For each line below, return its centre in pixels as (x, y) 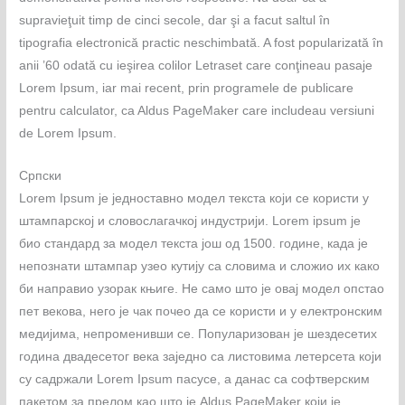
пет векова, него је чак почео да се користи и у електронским (201, 311)
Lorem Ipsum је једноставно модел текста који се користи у (194, 198)
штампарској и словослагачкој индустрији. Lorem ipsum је (190, 221)
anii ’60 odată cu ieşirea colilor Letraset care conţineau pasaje (196, 65)
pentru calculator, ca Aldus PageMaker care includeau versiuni (197, 110)
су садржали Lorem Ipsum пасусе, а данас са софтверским (195, 379)
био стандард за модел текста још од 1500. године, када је (194, 243)
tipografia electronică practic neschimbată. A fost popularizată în (202, 42)
